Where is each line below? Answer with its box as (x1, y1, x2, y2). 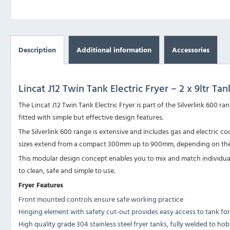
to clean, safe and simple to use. (18, 165, 115, 176)
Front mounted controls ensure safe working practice (18, 194, 183, 205)
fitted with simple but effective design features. (18, 111, 163, 123)
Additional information (76, 44, 151, 55)
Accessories (172, 44, 209, 55)
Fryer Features (18, 179, 63, 190)
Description (18, 44, 56, 55)
